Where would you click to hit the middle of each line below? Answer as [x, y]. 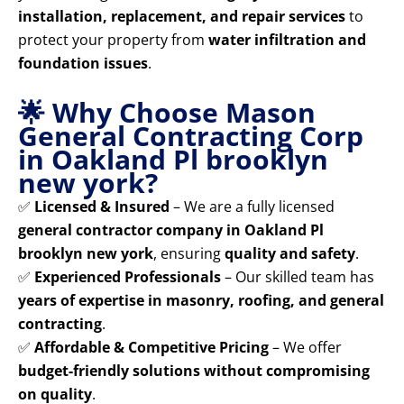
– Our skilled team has [298, 277]
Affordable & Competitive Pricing [151, 348]
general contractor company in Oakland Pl [171, 230]
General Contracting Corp [191, 136]
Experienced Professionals [128, 277]
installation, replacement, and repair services [182, 17]
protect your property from [113, 40]
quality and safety [290, 254]
